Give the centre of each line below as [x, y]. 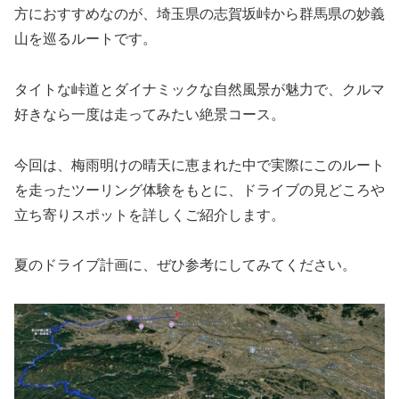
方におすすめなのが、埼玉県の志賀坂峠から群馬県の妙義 [199, 13]
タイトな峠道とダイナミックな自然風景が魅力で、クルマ [199, 89]
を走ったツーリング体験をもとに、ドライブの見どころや [199, 190]
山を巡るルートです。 [85, 38]
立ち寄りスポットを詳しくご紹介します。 [150, 215]
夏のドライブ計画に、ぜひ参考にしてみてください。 [185, 265]
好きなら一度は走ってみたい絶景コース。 [150, 114]
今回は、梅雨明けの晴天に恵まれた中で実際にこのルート [199, 165]
